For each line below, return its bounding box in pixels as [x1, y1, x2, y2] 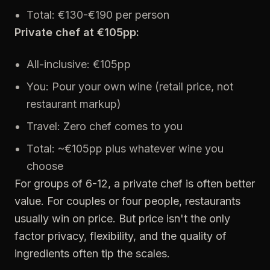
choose [27, 160, 63, 172]
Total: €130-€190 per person [27, 8, 169, 21]
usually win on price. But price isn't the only [14, 212, 230, 225]
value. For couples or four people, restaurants [14, 195, 240, 207]
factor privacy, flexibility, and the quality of [14, 230, 227, 242]
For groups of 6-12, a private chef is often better [14, 177, 255, 190]
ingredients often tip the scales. [14, 247, 170, 260]
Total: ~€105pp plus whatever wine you [27, 142, 224, 155]
